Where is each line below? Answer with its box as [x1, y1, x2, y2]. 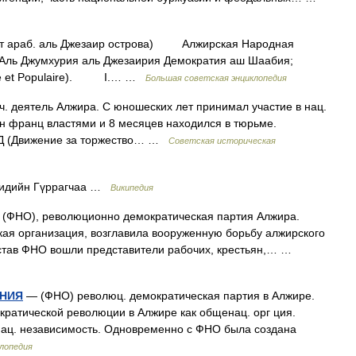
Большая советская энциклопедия [145, 73, 287, 83]
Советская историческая [168, 136, 276, 145]
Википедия [110, 183, 153, 192]
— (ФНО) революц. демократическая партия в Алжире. [23, 289, 315, 302]
